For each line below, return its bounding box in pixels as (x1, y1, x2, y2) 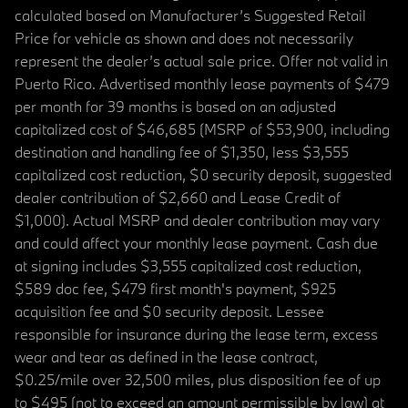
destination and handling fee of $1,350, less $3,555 (15, 141, 349, 161)
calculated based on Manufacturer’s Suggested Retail (15, 5, 366, 25)
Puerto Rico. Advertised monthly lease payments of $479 (15, 73, 390, 93)
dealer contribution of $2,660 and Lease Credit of (15, 187, 341, 207)
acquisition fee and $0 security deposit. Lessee (15, 301, 324, 321)
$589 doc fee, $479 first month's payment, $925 (15, 278, 336, 298)
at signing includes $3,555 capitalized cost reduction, (15, 255, 362, 275)
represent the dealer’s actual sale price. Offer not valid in (15, 50, 388, 70)
